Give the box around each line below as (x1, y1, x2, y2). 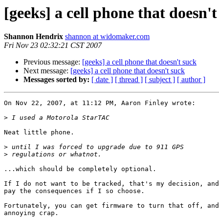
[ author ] (177, 75, 205, 84)
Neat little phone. (4, 129, 74, 136)
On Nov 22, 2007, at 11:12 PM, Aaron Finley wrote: (4, 99, 196, 107)
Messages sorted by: (23, 75, 89, 84)
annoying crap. (4, 209, 59, 217)
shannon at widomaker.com (65, 32, 150, 41)
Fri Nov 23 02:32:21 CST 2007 (4, 41, 102, 50)
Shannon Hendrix (4, 32, 63, 41)
